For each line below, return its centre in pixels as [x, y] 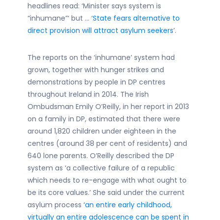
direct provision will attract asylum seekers [100, 30]
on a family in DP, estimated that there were [104, 119]
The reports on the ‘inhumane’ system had [101, 57]
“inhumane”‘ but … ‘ [60, 18]
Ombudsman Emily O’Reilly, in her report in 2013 [108, 107]
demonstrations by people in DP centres [96, 82]
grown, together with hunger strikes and [96, 70]
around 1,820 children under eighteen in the [102, 131]
